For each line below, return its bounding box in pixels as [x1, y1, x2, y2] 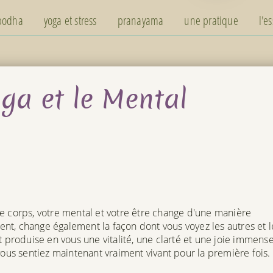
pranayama [117, 12, 164, 29]
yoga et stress [43, 12, 97, 29]
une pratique [184, 12, 238, 29]
